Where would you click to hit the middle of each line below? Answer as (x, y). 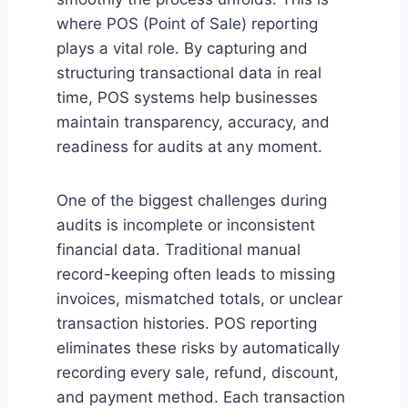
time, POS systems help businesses (187, 98)
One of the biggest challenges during (192, 201)
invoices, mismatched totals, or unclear (199, 299)
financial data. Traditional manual (178, 250)
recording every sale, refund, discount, (198, 373)
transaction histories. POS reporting (187, 324)
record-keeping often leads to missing (196, 275)
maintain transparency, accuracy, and (193, 122)
